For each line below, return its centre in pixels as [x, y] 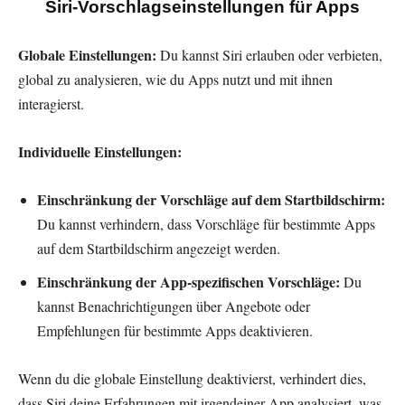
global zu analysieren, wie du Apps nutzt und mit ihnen [175, 80]
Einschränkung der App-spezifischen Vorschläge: [188, 282]
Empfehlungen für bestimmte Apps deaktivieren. [175, 331]
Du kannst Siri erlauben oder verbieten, [269, 55]
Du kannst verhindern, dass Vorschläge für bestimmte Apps [206, 224]
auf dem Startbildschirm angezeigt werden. [159, 249]
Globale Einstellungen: [87, 55]
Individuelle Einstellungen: [100, 152]
